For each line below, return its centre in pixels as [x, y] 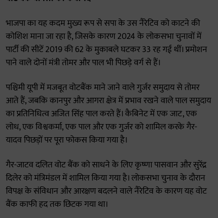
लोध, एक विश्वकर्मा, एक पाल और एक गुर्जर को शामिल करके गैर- [101, 127]
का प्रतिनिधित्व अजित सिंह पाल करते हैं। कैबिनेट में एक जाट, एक [101, 114]
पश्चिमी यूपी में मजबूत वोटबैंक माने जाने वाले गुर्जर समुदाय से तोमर [103, 88]
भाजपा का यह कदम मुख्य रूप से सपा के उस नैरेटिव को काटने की [103, 23]
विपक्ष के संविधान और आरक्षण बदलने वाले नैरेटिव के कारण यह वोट [106, 191]
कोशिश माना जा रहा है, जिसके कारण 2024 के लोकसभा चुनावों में [104, 36]
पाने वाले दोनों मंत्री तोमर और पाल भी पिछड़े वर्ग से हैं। [83, 63]
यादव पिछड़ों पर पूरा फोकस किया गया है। [67, 140]
